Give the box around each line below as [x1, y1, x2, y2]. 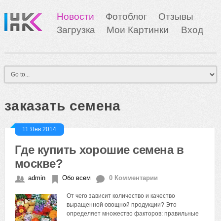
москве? [14, 157, 63, 170]
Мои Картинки [106, 25, 171, 35]
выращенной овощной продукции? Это [67, 201, 177, 208]
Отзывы [158, 11, 193, 22]
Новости [56, 11, 94, 22]
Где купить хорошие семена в [14, 143, 184, 156]
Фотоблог [105, 11, 147, 22]
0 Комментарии [109, 174, 158, 182]
